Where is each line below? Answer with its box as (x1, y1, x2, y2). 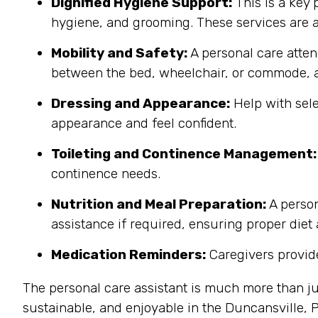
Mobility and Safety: (51, 45, 187, 61)
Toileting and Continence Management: (51, 146, 317, 162)
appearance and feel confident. (51, 115, 236, 131)
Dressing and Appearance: (51, 95, 230, 111)
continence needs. (51, 165, 160, 182)
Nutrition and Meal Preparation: (51, 196, 266, 212)
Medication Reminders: (51, 246, 206, 263)
